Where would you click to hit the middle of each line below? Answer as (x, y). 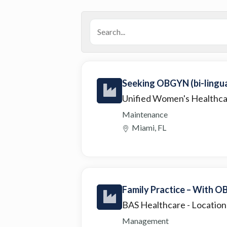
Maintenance (145, 114)
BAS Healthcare (155, 204)
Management (145, 220)
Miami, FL (149, 127)
